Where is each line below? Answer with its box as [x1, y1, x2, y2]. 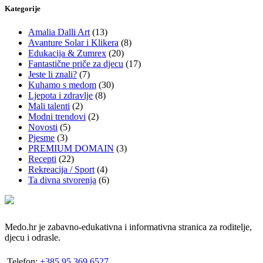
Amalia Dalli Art [28, 26, 90, 37]
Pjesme [28, 132, 55, 143]
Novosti [28, 122, 58, 132]
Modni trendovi [28, 111, 86, 122]
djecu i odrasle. [5, 232, 60, 242]
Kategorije [5, 4, 41, 14]
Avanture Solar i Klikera [28, 37, 119, 48]
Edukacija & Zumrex [28, 48, 106, 58]
